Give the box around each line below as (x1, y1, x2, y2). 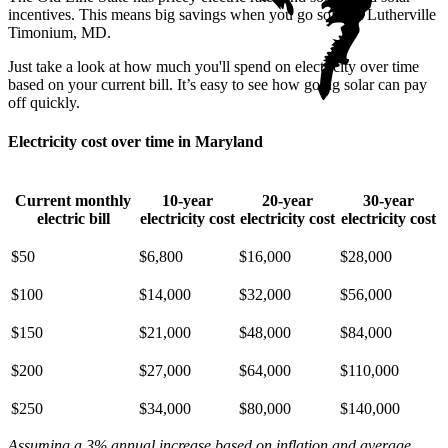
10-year (161, 191, 213, 209)
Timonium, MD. (8, 24, 111, 42)
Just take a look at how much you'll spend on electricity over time (8, 58, 419, 76)
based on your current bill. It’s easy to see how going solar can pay (8, 76, 427, 94)
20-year (262, 191, 313, 209)
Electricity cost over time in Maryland (8, 133, 263, 151)
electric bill (36, 209, 110, 227)
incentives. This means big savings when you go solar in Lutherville (8, 6, 436, 24)
